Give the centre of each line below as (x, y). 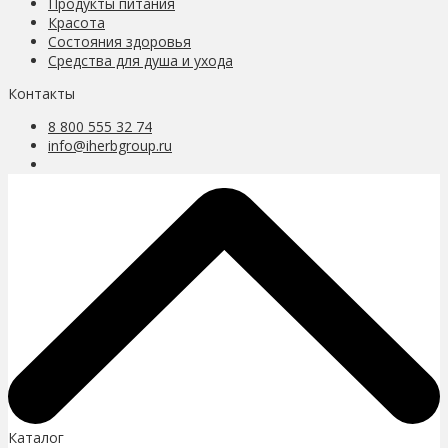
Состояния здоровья (119, 41)
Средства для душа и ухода (140, 60)
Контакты (41, 93)
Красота (76, 22)
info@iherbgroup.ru (110, 145)
